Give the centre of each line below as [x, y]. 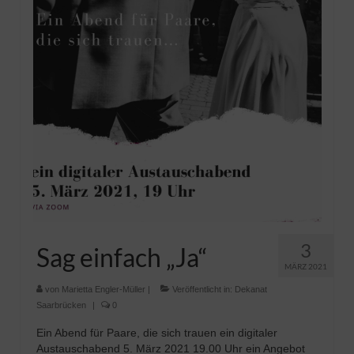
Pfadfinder [68, 29]
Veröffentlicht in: [202, 289]
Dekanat [251, 289]
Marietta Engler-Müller [104, 289]
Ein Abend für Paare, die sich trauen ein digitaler [157, 333]
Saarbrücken [61, 305]
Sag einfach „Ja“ [122, 257]
